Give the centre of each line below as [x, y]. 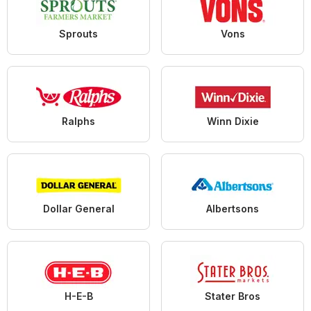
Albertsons [233, 208]
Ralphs [78, 121]
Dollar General [78, 208]
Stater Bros [233, 296]
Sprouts [78, 33]
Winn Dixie [233, 121]
